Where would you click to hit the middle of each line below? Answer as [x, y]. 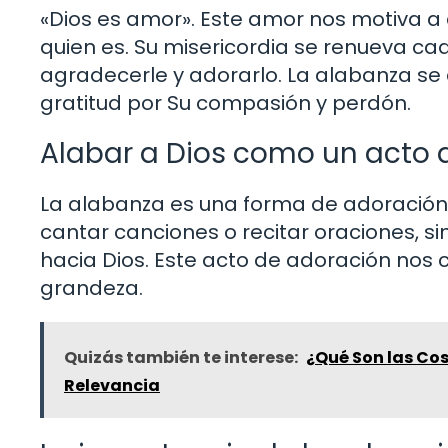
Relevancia [112, 385]
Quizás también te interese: [181, 357]
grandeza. [91, 287]
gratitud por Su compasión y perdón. [225, 102]
